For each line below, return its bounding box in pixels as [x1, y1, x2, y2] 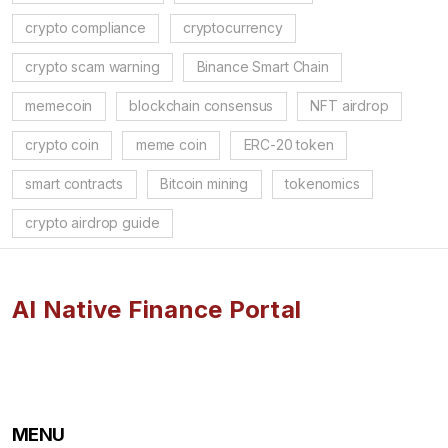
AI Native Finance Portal [12, 294, 301, 324]
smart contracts [25, 175, 124, 192]
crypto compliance [25, 19, 146, 36]
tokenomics [285, 175, 360, 192]
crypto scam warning [25, 58, 160, 75]
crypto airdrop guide [25, 214, 160, 231]
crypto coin [25, 136, 99, 153]
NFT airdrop [310, 97, 389, 114]
